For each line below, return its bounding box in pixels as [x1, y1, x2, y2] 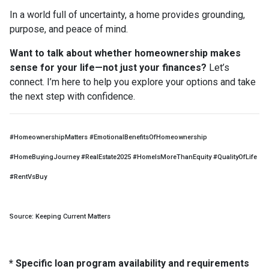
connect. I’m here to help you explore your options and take [10, 76, 256, 88]
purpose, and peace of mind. [10, 23, 128, 35]
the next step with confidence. [10, 90, 135, 102]
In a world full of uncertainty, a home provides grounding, [10, 8, 245, 20]
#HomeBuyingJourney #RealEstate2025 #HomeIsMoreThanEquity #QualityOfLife [10, 153, 257, 161]
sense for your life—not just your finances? [10, 61, 207, 73]
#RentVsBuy [10, 172, 47, 181]
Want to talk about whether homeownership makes [10, 47, 241, 59]
